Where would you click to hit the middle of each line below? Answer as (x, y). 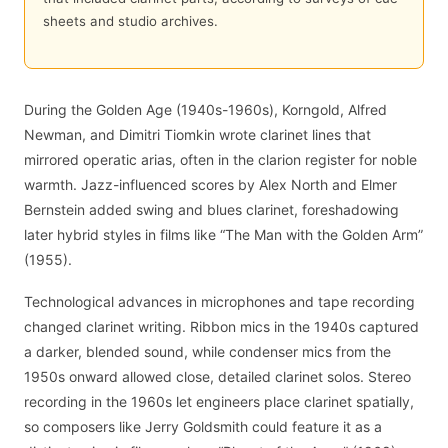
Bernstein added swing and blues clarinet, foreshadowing (211, 209)
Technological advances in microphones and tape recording (219, 302)
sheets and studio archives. (130, 20)
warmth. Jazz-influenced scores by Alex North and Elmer (210, 184)
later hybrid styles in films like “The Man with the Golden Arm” (223, 234)
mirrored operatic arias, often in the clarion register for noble (220, 159)
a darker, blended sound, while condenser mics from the (207, 352)
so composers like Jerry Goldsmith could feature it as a (203, 427)
